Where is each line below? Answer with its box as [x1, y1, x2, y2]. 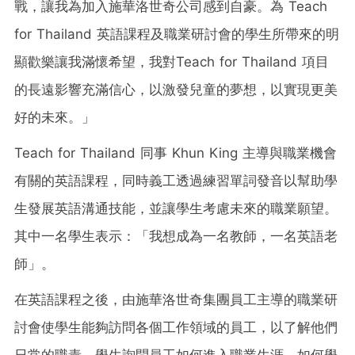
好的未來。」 [14, 109, 95, 126]
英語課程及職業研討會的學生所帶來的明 [92, 26, 339, 43]
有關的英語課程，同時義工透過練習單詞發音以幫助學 [14, 173, 338, 189]
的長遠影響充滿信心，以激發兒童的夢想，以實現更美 [14, 82, 338, 98]
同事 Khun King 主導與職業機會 [136, 145, 337, 162]
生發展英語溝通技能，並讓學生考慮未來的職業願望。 [14, 200, 338, 217]
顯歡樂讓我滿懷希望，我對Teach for [14, 54, 242, 71]
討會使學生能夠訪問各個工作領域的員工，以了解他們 [14, 319, 338, 336]
